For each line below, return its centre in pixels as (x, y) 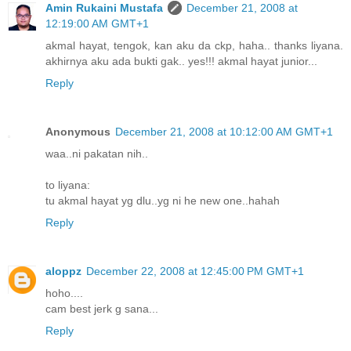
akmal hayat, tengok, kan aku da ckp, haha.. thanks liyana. (194, 45)
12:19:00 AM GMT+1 (97, 23)
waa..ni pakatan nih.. (97, 153)
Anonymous (78, 131)
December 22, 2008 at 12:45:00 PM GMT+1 (195, 271)
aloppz (63, 271)
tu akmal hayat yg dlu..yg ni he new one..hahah (163, 200)
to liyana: (68, 185)
